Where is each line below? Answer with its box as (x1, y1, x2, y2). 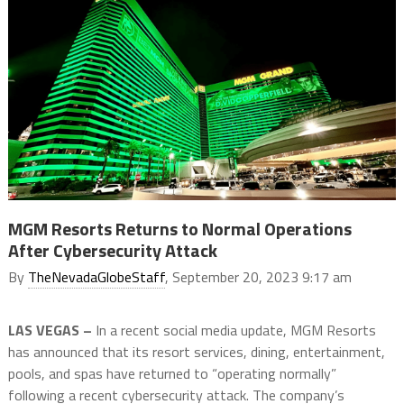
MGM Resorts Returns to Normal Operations (7, 215, 352, 243)
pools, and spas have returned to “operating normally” (7, 363, 336, 385)
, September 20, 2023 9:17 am (164, 266, 352, 289)
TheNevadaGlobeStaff (27, 266, 165, 289)
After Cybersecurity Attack (7, 236, 217, 265)
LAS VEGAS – (7, 319, 92, 342)
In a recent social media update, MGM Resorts (91, 319, 376, 342)
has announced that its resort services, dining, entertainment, (7, 341, 385, 363)
